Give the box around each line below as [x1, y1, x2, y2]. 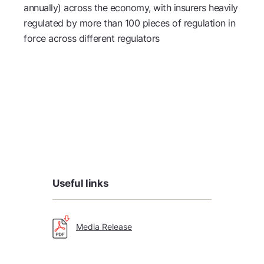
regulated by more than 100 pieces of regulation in [24, 17, 235, 29]
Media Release [76, 222, 132, 232]
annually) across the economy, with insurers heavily [24, 2, 238, 14]
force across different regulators [24, 32, 162, 44]
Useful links [52, 177, 109, 189]
